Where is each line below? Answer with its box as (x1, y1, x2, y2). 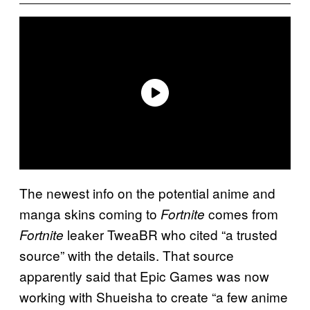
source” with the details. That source (19, 245, 234, 264)
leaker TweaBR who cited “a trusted (67, 224, 277, 244)
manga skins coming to (19, 203, 161, 223)
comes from (208, 203, 278, 223)
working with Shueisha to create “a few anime (19, 286, 288, 306)
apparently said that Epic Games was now (19, 266, 269, 285)
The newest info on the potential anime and (19, 183, 275, 202)
